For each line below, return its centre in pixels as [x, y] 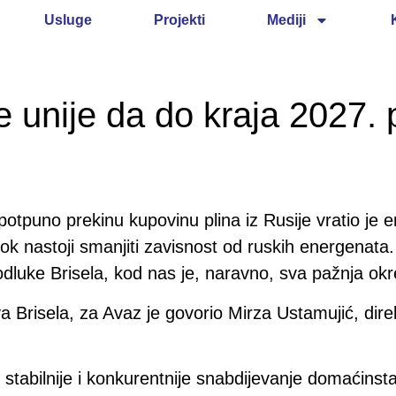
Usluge [68, 20]
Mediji [286, 20]
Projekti [179, 20]
